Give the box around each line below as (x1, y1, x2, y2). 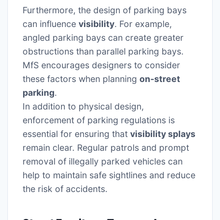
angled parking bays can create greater (23, 32, 184, 43)
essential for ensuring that (23, 129, 130, 139)
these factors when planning (23, 74, 139, 84)
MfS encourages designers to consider (23, 60, 180, 71)
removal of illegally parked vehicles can (23, 156, 183, 167)
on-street (139, 74, 180, 84)
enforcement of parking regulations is (23, 115, 175, 126)
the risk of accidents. (23, 184, 108, 194)
